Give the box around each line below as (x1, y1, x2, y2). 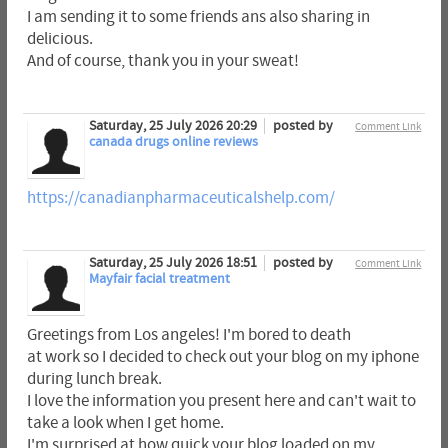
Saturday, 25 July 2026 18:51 (88, 255, 260, 272)
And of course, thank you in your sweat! (26, 52, 299, 71)
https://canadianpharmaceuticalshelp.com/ (26, 189, 335, 208)
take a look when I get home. (26, 414, 224, 433)
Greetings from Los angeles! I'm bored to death (26, 326, 351, 345)
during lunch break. (26, 370, 162, 389)
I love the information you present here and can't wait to (26, 392, 416, 411)
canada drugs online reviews (88, 134, 258, 151)
